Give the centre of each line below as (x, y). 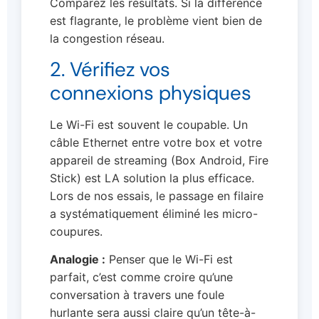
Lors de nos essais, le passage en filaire (157, 195)
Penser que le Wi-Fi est (169, 260)
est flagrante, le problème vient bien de (156, 20)
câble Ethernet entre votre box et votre (156, 142)
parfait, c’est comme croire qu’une (141, 277)
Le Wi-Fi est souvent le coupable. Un (149, 124)
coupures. (76, 231)
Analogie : (78, 260)
